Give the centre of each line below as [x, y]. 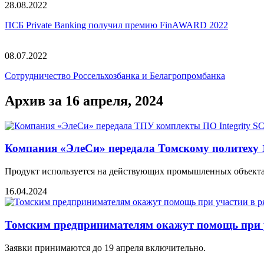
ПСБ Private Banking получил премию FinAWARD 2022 [116, 25]
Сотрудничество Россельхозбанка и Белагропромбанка [115, 75]
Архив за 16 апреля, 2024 [84, 100]
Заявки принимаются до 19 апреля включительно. [105, 247]
